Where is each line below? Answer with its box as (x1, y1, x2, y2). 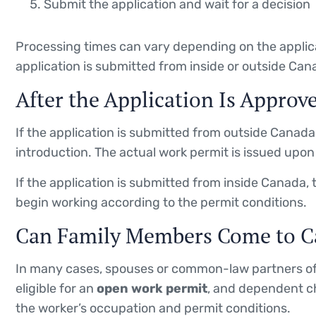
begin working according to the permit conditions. (16, 194, 307, 210)
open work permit (97, 280, 207, 296)
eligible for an (16, 280, 97, 296)
